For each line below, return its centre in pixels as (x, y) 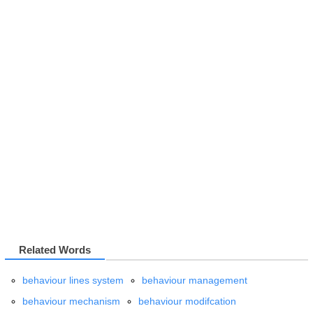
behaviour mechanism (71, 301)
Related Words (55, 250)
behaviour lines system (73, 280)
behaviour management (195, 280)
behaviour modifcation (187, 301)
